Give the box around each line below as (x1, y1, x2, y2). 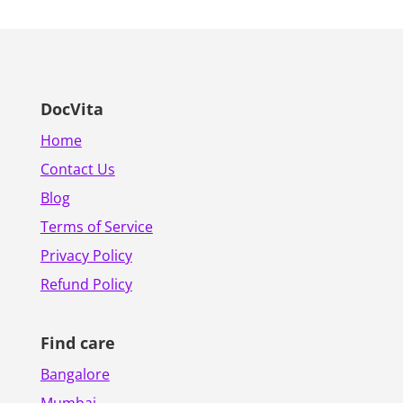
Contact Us (40, 158, 115, 179)
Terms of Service (40, 216, 153, 237)
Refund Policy (40, 273, 132, 294)
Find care (40, 331, 115, 354)
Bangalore (40, 363, 110, 384)
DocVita (40, 97, 103, 120)
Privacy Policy (40, 245, 132, 265)
